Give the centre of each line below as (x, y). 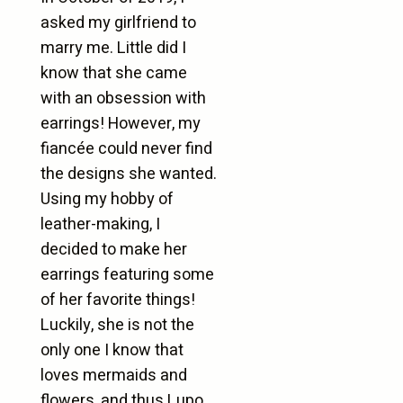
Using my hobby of (107, 199)
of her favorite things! (117, 300)
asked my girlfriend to (118, 23)
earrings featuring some (127, 275)
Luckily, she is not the (117, 325)
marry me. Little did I (113, 48)
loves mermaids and (113, 376)
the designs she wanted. (128, 174)
